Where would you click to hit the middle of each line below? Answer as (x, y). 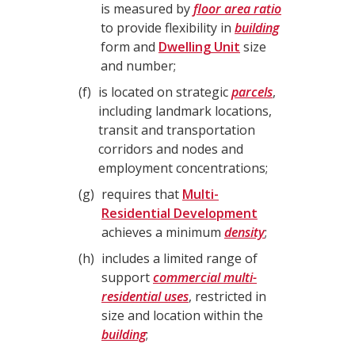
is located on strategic (165, 92)
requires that (142, 194)
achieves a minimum (163, 232)
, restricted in (227, 296)
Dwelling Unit (199, 47)
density (244, 232)
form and (130, 47)
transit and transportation (177, 130)
